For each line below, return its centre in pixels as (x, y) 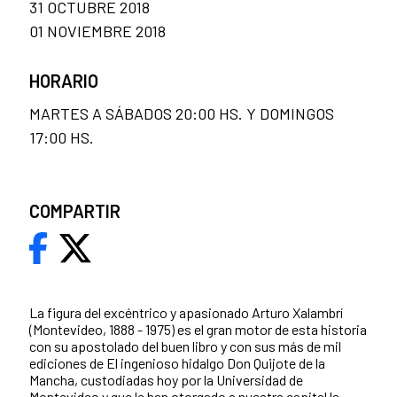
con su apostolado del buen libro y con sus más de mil (185, 346)
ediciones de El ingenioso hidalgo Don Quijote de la (177, 363)
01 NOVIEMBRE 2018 (97, 31)
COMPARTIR (75, 211)
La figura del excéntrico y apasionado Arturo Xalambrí (186, 313)
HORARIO (64, 81)
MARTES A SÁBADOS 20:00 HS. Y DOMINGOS (182, 114)
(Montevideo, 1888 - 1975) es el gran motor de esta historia (198, 330)
